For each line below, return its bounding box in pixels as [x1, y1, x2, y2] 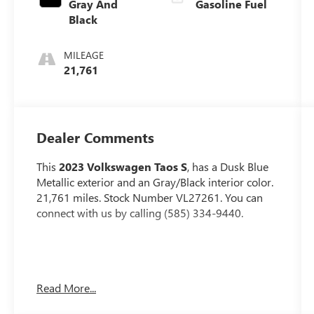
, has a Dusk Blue [187, 159, 269, 175]
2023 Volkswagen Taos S [59, 159, 188, 175]
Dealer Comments [36, 128, 155, 147]
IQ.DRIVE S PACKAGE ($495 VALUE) [36, 272, 247, 289]
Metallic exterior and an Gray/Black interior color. [36, 175, 274, 190]
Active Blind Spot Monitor [64, 294, 189, 310]
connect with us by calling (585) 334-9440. [36, 205, 244, 221]
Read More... [36, 280, 97, 295]
